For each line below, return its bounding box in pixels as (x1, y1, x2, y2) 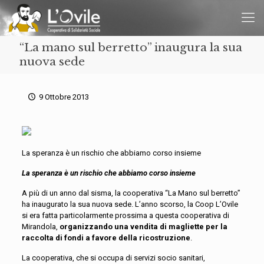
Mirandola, (21, 222, 60, 231)
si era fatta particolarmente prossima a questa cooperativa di (21, 211, 229, 220)
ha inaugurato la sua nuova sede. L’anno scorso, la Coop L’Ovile (21, 200, 238, 209)
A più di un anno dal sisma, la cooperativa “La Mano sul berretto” (21, 189, 240, 197)
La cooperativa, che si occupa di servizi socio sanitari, (21, 253, 205, 262)
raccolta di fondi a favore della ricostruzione (21, 233, 190, 242)
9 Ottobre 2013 (39, 93, 90, 101)
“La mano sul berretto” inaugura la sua (19, 41, 242, 54)
